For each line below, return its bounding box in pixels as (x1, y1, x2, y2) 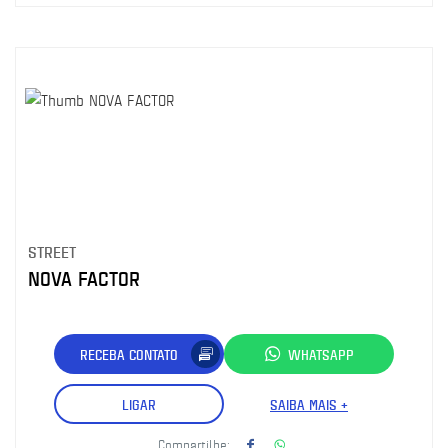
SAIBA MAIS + (270, 394, 348, 414)
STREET (28, 241, 76, 262)
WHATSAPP (288, 344, 354, 364)
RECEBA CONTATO (80, 344, 178, 364)
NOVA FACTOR (28, 265, 140, 292)
